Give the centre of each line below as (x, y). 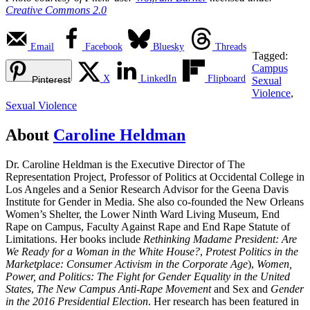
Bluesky (169, 47)
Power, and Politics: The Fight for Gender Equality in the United (148, 277)
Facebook (103, 47)
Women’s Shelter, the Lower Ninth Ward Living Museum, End (143, 215)
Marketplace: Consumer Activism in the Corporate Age (127, 264)
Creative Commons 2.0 (56, 10)
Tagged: (270, 56)
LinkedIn (159, 79)
